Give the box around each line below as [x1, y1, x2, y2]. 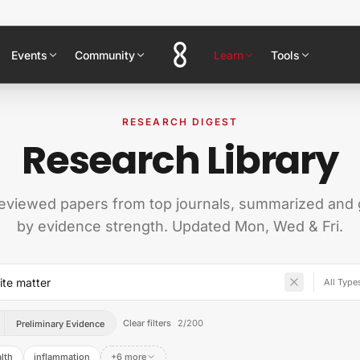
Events [11, 47, 47, 62]
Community [75, 47, 135, 62]
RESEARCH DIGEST [121, 116, 239, 128]
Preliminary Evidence [16, 318, 105, 329]
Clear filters [123, 317, 172, 329]
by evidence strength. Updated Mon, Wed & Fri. [17, 218, 343, 235]
